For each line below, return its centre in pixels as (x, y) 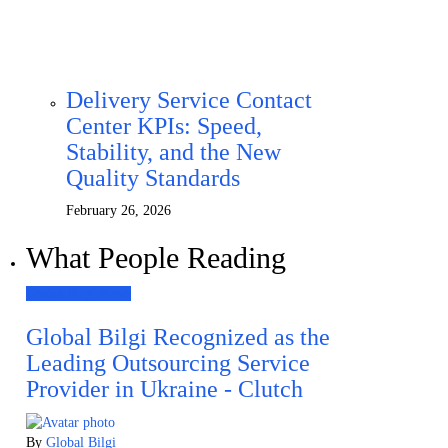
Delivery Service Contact (189, 100)
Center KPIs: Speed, (164, 126)
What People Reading (156, 257)
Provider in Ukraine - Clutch (164, 389)
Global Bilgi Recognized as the (178, 337)
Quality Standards (153, 178)
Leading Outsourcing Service (168, 363)
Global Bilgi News (78, 293)
